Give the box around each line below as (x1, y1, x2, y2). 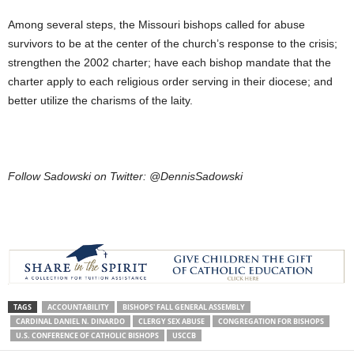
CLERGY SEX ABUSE (138, 316, 205, 327)
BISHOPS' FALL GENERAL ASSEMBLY (122, 302, 245, 313)
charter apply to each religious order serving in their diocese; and (8, 74, 333, 88)
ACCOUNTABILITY (47, 302, 109, 313)
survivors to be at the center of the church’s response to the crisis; (8, 36, 337, 50)
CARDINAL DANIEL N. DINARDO (16, 316, 125, 327)
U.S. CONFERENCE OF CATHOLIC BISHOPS (16, 330, 159, 341)
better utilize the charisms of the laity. (8, 93, 193, 107)
